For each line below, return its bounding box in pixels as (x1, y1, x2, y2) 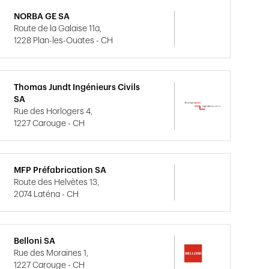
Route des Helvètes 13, (14, 178, 100, 187)
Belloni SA (14, 237, 56, 246)
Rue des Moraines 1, (14, 249, 89, 258)
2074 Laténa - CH (14, 190, 79, 199)
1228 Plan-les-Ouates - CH (14, 37, 113, 45)
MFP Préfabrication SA (14, 166, 107, 175)
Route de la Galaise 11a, (14, 25, 102, 33)
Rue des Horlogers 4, (14, 107, 93, 116)
